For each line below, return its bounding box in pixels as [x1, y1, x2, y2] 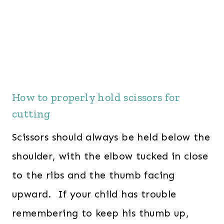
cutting [12, 107, 51, 121]
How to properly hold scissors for [12, 90, 180, 104]
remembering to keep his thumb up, [12, 207, 189, 219]
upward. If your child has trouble [12, 188, 176, 200]
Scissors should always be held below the [12, 131, 210, 143]
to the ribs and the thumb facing [12, 169, 175, 181]
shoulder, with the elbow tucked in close [12, 150, 208, 162]
